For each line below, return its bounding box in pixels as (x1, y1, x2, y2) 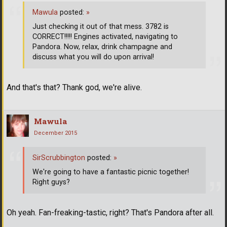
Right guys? (32, 177, 70, 186)
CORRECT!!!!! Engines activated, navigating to (32, 32, 178, 41)
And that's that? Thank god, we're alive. (7, 83, 142, 93)
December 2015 (34, 130, 77, 137)
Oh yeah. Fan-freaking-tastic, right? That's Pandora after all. (7, 208, 214, 218)
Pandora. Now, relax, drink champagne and (32, 42, 172, 51)
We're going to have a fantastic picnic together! (32, 167, 189, 176)
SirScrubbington (32, 153, 85, 162)
